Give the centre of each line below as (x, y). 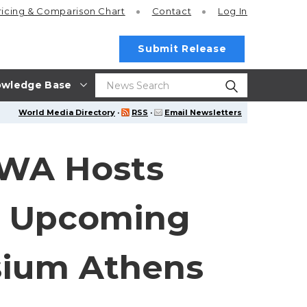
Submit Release (182, 49)
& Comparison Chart (76, 11)
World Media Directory (67, 112)
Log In (233, 11)
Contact (172, 11)
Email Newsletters (203, 112)
